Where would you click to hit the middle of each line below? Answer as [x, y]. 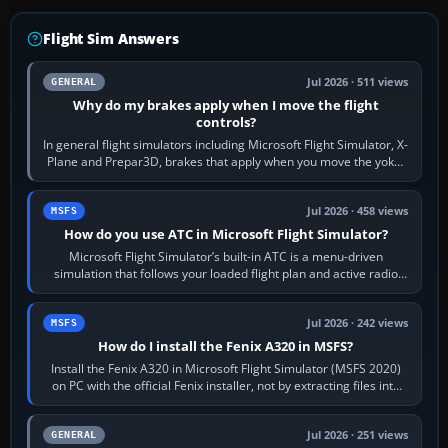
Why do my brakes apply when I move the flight [225, 104]
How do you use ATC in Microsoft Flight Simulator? [225, 233]
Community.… [225, 402]
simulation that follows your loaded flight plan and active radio [225, 273]
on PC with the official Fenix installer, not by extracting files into [225, 385]
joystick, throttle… [226, 178]
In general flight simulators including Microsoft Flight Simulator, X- [226, 144]
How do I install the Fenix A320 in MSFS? [226, 345]
